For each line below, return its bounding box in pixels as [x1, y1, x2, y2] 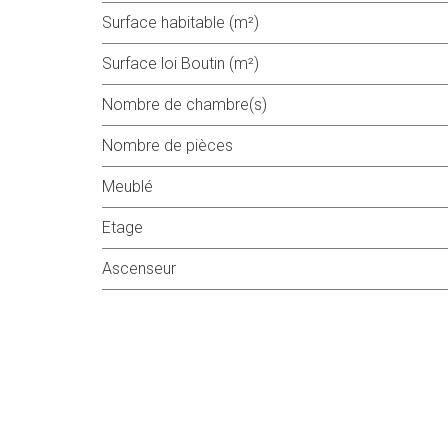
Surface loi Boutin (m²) [112, 54, 259, 73]
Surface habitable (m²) [112, 13, 259, 32]
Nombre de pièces [113, 136, 233, 155]
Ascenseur [112, 259, 176, 278]
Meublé [115, 177, 153, 196]
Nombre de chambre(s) [113, 95, 267, 114]
